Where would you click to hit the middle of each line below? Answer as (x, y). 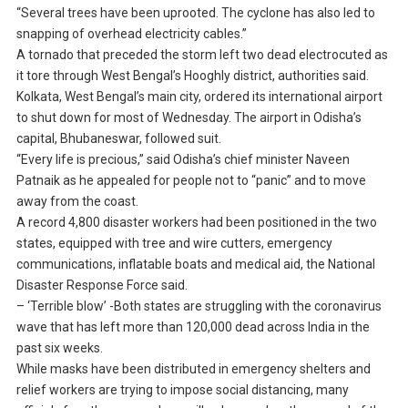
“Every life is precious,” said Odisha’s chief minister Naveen (183, 160)
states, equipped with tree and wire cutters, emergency (174, 244)
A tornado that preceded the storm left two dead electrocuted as (202, 55)
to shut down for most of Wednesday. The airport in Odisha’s (189, 118)
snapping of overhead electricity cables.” (131, 34)
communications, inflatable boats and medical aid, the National (195, 265)
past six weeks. (59, 348)
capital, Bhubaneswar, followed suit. (118, 139)
